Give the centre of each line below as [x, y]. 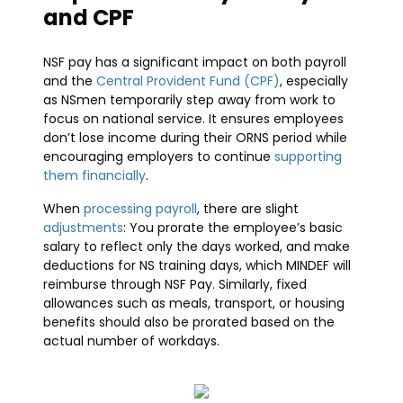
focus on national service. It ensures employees [193, 119]
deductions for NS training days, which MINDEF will [197, 265]
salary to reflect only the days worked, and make [197, 246]
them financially [94, 175]
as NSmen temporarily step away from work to [189, 100]
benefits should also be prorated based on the [189, 322]
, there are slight [248, 209]
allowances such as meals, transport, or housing [194, 303]
